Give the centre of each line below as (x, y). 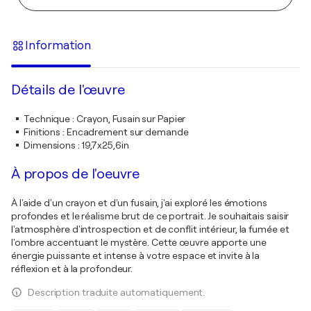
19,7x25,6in (105, 145)
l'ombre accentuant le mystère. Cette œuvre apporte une (139, 242)
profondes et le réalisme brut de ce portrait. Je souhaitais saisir (150, 216)
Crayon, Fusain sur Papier (131, 118)
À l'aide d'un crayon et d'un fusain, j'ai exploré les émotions (139, 202)
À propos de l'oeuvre (75, 174)
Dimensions (50, 145)
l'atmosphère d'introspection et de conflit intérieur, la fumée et (150, 229)
